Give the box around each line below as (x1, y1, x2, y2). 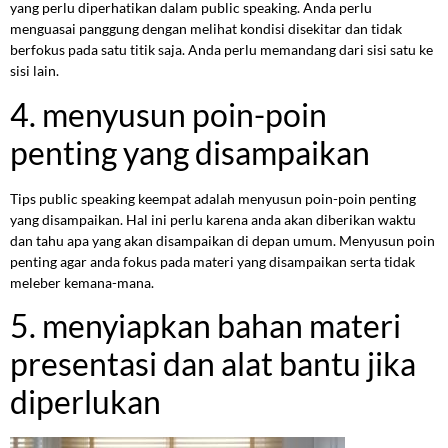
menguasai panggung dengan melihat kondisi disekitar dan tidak (10, 20, 402, 38)
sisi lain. (10, 62, 59, 80)
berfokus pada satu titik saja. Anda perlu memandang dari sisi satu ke (10, 41, 433, 59)
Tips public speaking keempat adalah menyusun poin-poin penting (10, 189, 416, 207)
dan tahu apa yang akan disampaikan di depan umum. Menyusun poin (10, 231, 435, 249)
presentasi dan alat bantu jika (10, 344, 416, 384)
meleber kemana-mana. (10, 273, 154, 291)
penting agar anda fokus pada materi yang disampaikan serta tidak (10, 252, 415, 270)
